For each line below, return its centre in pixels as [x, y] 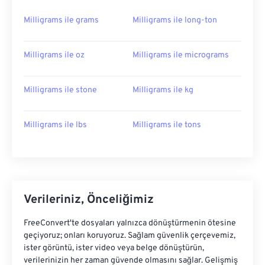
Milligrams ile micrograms [181, 56]
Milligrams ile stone [60, 91]
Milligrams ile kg [163, 91]
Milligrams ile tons [167, 125]
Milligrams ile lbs [55, 125]
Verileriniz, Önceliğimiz [89, 200]
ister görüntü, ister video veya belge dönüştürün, [114, 248]
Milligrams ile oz [54, 56]
